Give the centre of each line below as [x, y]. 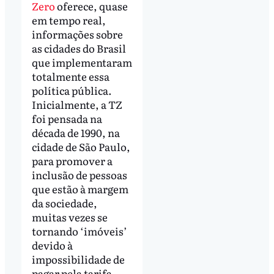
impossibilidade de [78, 259]
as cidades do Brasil [79, 48]
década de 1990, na [76, 133]
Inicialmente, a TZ [77, 105]
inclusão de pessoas [79, 175]
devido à [52, 245]
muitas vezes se [69, 217]
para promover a [72, 161]
